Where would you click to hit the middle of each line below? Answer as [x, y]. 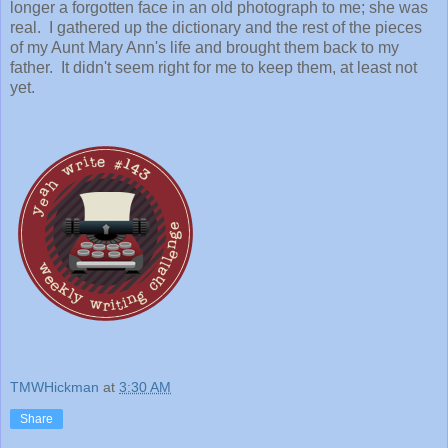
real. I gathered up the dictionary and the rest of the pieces [216, 27]
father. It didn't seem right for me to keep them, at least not [213, 67]
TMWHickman [54, 386]
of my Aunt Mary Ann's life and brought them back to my [204, 47]
